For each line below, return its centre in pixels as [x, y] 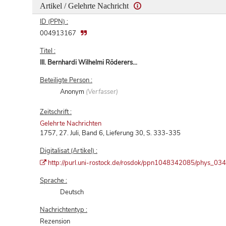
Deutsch [72, 192]
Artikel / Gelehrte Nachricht [85, 6]
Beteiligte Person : [66, 80]
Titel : [48, 51]
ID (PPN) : [54, 21]
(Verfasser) [102, 92]
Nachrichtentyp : [64, 210]
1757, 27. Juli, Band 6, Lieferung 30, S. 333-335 [110, 133]
